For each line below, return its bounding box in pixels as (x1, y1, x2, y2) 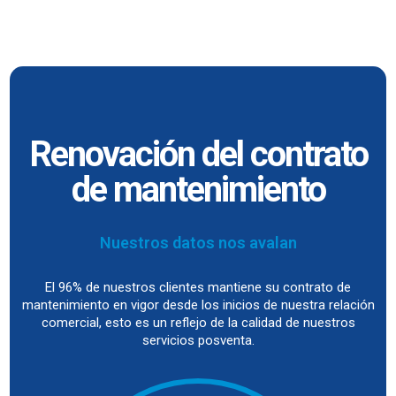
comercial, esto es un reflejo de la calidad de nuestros (41, 315, 355, 331)
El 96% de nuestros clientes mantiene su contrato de (45, 279, 351, 295)
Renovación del (28, 133, 250, 175)
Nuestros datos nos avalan (99, 233, 297, 252)
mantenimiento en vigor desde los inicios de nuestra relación (21, 297, 375, 313)
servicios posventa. (141, 332, 255, 348)
